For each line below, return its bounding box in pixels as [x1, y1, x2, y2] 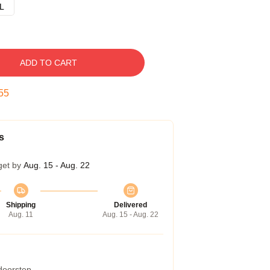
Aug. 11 [8, 210, 33, 219]
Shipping [6, 201, 36, 209]
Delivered [114, 201, 147, 209]
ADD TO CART [19, 58, 77, 67]
